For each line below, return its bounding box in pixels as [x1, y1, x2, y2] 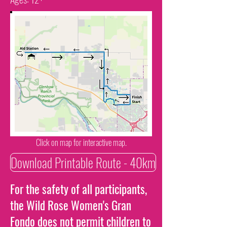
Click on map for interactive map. [35, 136, 127, 148]
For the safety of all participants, [10, 180, 147, 198]
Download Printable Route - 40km [11, 153, 156, 172]
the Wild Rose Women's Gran [10, 197, 131, 214]
